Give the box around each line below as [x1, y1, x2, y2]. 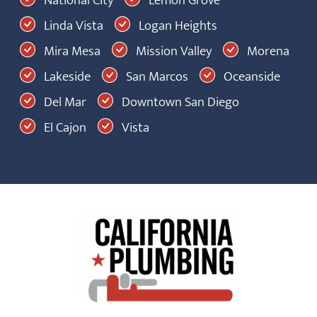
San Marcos [126, 64, 188, 88]
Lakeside [41, 64, 91, 88]
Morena [244, 39, 289, 62]
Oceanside [224, 64, 280, 88]
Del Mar [44, 90, 86, 113]
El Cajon [44, 115, 86, 139]
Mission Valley [136, 39, 212, 62]
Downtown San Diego [122, 90, 239, 113]
